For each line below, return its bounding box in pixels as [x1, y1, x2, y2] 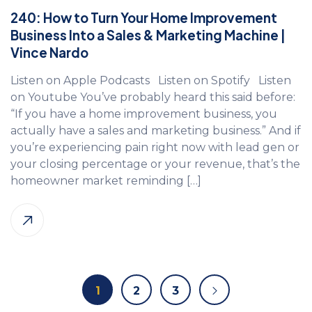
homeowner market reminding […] [10, 174, 201, 188]
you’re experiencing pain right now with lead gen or [10, 141, 299, 155]
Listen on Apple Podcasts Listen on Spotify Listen [10, 74, 291, 88]
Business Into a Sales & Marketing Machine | [10, 27, 286, 44]
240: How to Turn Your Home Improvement [10, 10, 277, 26]
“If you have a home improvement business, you [10, 107, 277, 121]
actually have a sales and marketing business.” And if [10, 124, 301, 138]
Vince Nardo [10, 45, 88, 61]
